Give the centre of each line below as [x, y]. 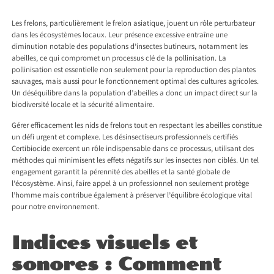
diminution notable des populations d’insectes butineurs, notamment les [130, 48]
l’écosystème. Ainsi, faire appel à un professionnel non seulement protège [131, 185]
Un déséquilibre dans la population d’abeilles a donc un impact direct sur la [135, 94]
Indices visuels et [105, 243]
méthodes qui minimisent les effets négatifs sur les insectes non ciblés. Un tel [135, 161]
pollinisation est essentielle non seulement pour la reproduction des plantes [134, 71]
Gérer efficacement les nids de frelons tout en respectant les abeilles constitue [137, 127]
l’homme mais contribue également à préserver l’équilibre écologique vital [132, 196]
